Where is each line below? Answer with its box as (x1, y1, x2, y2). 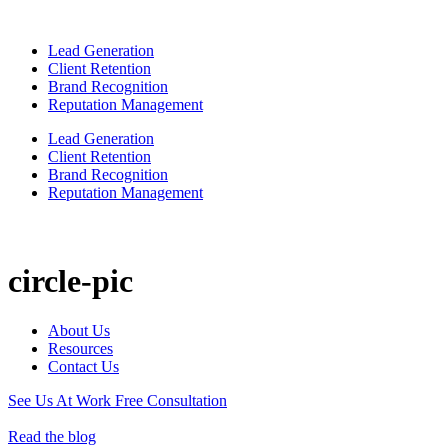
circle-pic (8, 263, 133, 300)
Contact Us (48, 357, 119, 375)
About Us (48, 321, 110, 339)
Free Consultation (115, 391, 227, 409)
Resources (48, 339, 113, 357)
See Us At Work (8, 391, 115, 409)
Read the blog (8, 427, 96, 445)
